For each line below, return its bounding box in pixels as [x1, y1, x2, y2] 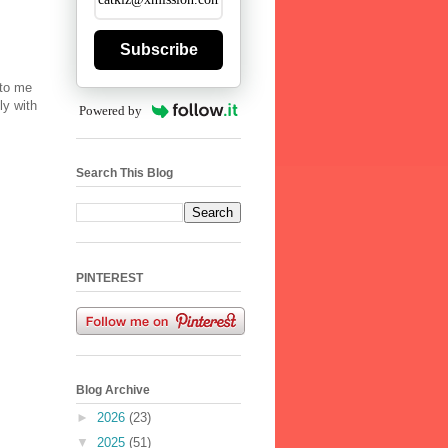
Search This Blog [76, 166, 173, 181]
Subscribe [119, 41, 198, 59]
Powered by [79, 103, 143, 119]
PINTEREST [76, 270, 143, 285]
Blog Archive [76, 382, 150, 397]
